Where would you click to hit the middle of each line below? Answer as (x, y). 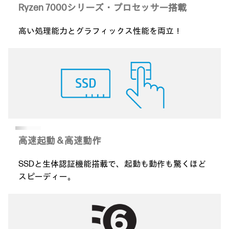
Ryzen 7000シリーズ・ (66, 8)
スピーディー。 (47, 177)
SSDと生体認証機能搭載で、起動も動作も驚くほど (112, 164)
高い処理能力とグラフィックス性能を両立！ (100, 31)
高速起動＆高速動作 (60, 141)
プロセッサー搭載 (150, 8)
